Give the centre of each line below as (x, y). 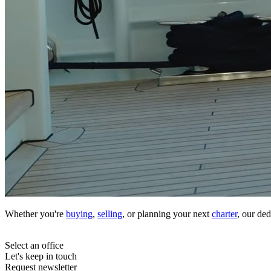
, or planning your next (167, 214)
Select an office (34, 245)
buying (79, 214)
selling (110, 214)
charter (224, 214)
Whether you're (35, 214)
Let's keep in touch (41, 256)
